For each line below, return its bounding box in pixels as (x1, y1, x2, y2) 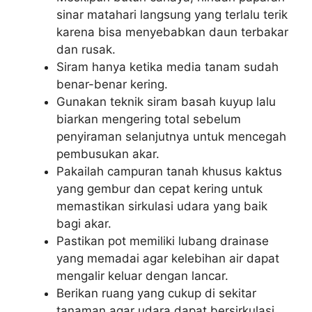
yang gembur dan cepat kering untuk (56, 181, 263, 196)
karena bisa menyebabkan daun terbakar (56, 24, 288, 39)
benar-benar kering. (56, 77, 168, 91)
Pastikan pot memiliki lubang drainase (56, 233, 269, 248)
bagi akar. (56, 216, 111, 231)
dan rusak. (56, 42, 116, 56)
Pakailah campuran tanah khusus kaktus (56, 164, 282, 178)
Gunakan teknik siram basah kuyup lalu (56, 94, 276, 109)
